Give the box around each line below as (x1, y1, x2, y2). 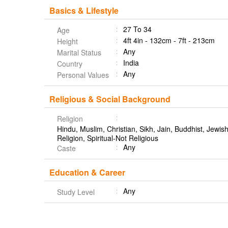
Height (57, 36, 78, 46)
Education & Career (49, 166, 125, 178)
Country (57, 59, 82, 69)
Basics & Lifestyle (49, 5, 119, 16)
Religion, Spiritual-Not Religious (57, 133, 158, 143)
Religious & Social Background (49, 93, 170, 105)
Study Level (57, 187, 95, 197)
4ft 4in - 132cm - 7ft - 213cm (123, 35, 215, 45)
